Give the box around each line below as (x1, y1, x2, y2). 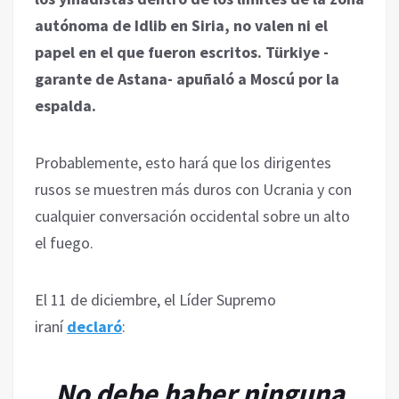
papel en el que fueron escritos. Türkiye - (35, 41, 329, 62)
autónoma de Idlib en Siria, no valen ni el (35, 14, 328, 36)
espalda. (35, 94, 96, 116)
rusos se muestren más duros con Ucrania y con (35, 178, 352, 199)
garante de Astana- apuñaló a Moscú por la (35, 68, 339, 89)
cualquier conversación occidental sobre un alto (35, 205, 350, 226)
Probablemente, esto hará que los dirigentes (35, 151, 331, 173)
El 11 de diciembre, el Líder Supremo (35, 289, 276, 310)
